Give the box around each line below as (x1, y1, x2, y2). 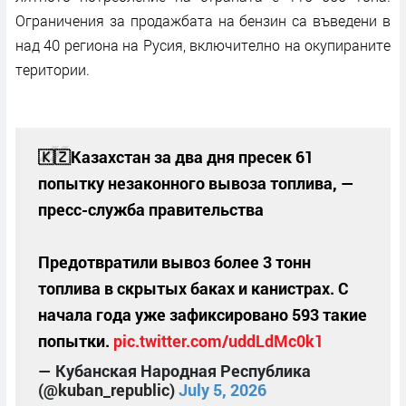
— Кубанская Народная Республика (38, 360, 311, 382)
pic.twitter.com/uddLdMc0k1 (113, 330, 324, 352)
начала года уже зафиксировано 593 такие (38, 304, 367, 325)
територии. (15, 59, 90, 79)
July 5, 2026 (179, 379, 266, 401)
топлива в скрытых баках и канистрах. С (38, 277, 349, 299)
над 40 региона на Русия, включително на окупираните (15, 34, 391, 54)
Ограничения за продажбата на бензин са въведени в (15, 10, 391, 30)
